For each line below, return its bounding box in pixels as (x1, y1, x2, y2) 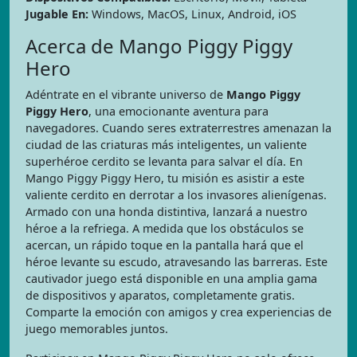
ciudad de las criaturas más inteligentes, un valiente (25, 136, 307, 152)
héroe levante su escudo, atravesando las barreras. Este (25, 253, 328, 269)
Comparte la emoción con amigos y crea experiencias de (25, 304, 331, 320)
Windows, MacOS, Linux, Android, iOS (88, 6, 296, 22)
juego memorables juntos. (25, 320, 168, 336)
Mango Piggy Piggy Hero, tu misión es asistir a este (25, 170, 304, 186)
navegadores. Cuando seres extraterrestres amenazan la (25, 120, 331, 135)
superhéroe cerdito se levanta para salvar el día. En (25, 153, 303, 169)
